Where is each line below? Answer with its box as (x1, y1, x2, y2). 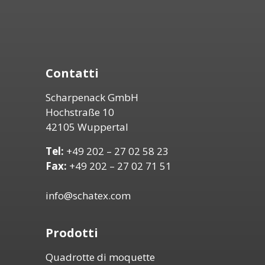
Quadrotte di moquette (45, 250, 155, 264)
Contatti (45, 65, 99, 82)
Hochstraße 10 (45, 105, 114, 119)
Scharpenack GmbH (45, 91, 138, 105)
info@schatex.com (45, 189, 131, 203)
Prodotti (45, 224, 98, 241)
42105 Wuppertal (45, 120, 128, 134)
